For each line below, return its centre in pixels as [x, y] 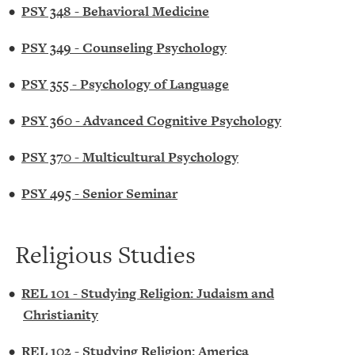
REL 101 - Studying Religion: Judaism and [148, 293]
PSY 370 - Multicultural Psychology [130, 157]
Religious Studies [105, 254]
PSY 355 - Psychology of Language [125, 84]
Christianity [61, 315]
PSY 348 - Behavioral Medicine [115, 11]
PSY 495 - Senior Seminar [99, 193]
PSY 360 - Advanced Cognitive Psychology [151, 120]
